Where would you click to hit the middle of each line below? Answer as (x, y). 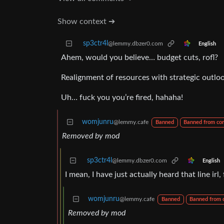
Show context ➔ (86, 22)
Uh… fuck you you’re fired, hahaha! (122, 98)
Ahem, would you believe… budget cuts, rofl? (139, 58)
